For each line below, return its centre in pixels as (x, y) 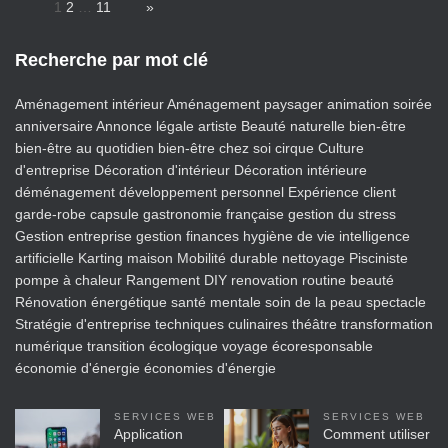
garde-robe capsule (77, 214)
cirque (294, 148)
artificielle (44, 258)
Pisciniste (378, 258)
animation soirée (379, 104)
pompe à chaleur (68, 280)
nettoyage (313, 258)
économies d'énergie (210, 368)
